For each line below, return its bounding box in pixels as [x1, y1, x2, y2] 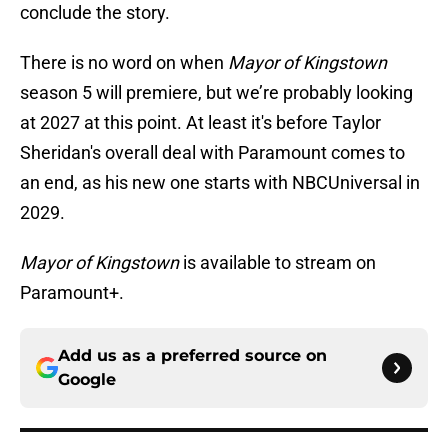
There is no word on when [20, 52, 228, 74]
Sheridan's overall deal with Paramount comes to [20, 142, 405, 164]
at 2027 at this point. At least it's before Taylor [20, 112, 381, 134]
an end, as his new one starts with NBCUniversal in [20, 172, 420, 194]
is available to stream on [183, 252, 376, 274]
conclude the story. [20, 2, 170, 24]
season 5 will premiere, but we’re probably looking [20, 82, 413, 104]
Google [58, 370, 116, 390]
